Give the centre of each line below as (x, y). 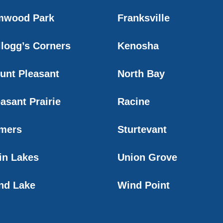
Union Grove (147, 157)
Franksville (144, 18)
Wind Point (144, 185)
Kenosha (138, 46)
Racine (134, 101)
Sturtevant (142, 129)
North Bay (141, 73)
